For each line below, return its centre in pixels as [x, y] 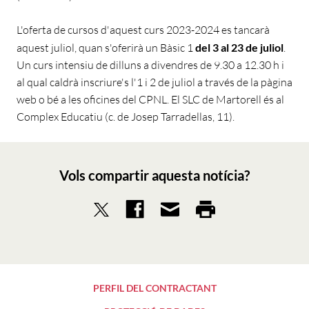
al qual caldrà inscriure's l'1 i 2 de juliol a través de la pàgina [154, 82]
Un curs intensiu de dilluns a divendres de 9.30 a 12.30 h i [150, 65]
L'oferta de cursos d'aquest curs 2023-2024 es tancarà [143, 30]
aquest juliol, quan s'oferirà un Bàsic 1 [106, 48]
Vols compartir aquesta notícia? [154, 176]
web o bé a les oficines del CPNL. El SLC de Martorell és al [150, 100]
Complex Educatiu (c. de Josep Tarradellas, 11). [126, 117]
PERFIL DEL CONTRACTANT [154, 288]
